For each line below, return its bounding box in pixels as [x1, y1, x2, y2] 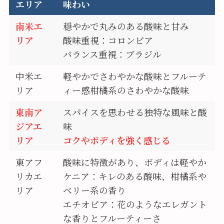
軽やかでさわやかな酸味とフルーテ [63, 69, 207, 83]
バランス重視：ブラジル [63, 47, 162, 61]
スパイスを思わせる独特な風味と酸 [63, 105, 207, 119]
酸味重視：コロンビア [63, 33, 153, 47]
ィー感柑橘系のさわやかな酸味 [63, 83, 189, 97]
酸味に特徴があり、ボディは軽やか [63, 155, 207, 169]
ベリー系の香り [63, 183, 126, 197]
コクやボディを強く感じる [63, 133, 171, 147]
